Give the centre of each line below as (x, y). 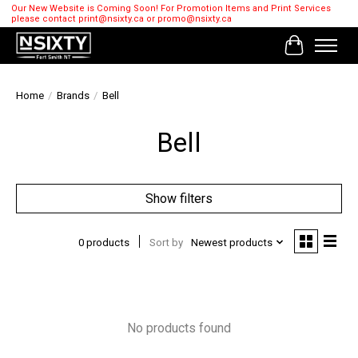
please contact (44, 19)
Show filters (179, 199)
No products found (179, 328)
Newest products (231, 242)
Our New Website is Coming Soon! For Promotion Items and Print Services (171, 9)
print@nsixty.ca (111, 19)
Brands (73, 96)
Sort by (166, 242)
